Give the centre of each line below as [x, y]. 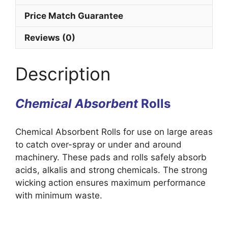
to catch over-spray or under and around [98, 145]
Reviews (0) [50, 37]
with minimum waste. [59, 196]
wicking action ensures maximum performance [110, 183]
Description [63, 74]
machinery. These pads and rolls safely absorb [111, 158]
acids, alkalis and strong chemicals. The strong [111, 170]
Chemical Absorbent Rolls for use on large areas [114, 132]
